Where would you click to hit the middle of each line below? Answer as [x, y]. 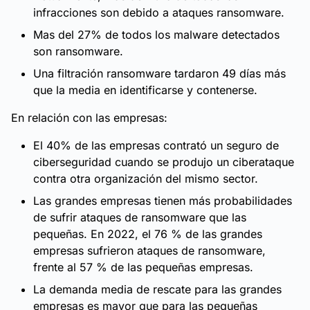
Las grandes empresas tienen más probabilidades [163, 201]
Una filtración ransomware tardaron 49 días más [159, 73]
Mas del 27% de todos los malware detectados [156, 35]
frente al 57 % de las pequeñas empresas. [143, 267]
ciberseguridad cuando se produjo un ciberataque [164, 162]
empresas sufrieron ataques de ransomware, [149, 250]
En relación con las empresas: [89, 118]
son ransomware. [78, 51]
